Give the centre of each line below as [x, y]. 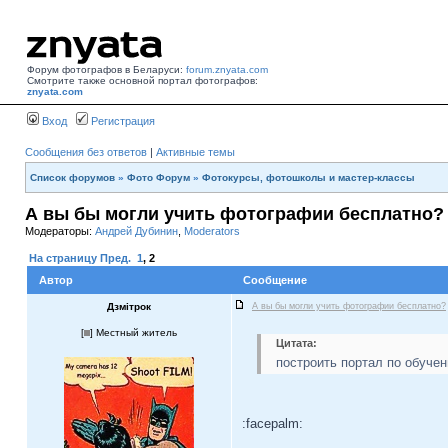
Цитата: [296, 343]
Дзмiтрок [129, 306]
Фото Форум [158, 177]
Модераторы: [60, 231]
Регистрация [121, 121]
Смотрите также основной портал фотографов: [142, 80]
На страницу [63, 258]
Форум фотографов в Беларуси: [106, 69]
